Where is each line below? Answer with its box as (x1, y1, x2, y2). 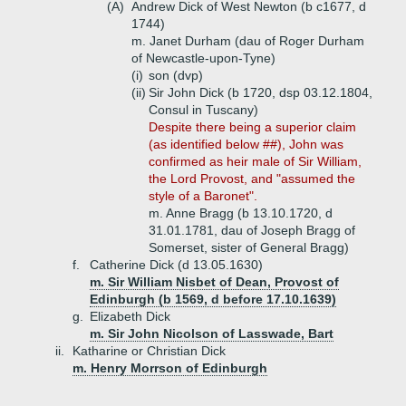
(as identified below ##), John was (149, 137, 343, 151)
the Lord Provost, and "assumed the (149, 171, 355, 186)
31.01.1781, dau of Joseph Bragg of (149, 223, 355, 237)
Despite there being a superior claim (149, 120, 356, 134)
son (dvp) (149, 68, 203, 82)
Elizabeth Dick (90, 309, 170, 324)
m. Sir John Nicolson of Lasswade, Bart (90, 326, 333, 341)
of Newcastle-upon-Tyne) (131, 51, 275, 65)
